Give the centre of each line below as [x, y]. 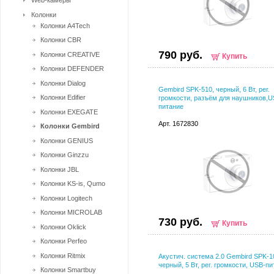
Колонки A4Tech [65, 25]
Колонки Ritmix [63, 255]
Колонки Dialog [63, 83]
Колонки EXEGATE [69, 112]
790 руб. [180, 55]
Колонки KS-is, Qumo [73, 183]
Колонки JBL [60, 169]
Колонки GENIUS [67, 140]
